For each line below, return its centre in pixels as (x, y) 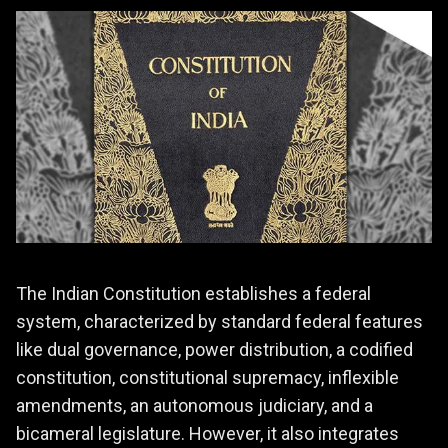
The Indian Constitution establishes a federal (193, 294)
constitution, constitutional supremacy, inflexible (207, 378)
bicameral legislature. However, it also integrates (207, 434)
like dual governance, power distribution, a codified (214, 350)
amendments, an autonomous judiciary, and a (194, 406)
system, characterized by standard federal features (219, 322)
